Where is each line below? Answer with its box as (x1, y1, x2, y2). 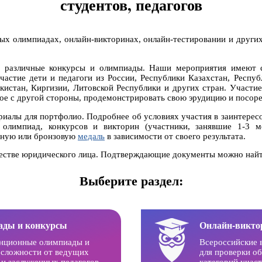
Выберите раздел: (79, 170, 183, 190)
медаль (78, 131, 105, 141)
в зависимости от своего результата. (105, 131, 246, 141)
